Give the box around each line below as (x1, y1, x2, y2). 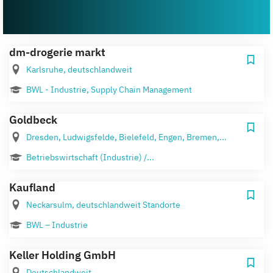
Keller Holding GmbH (9, 247, 116, 262)
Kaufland (9, 180, 55, 194)
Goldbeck (9, 112, 57, 127)
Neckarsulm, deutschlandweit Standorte (26, 199, 180, 210)
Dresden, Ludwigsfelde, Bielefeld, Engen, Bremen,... (26, 131, 227, 143)
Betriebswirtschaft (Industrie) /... (26, 151, 154, 163)
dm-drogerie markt (9, 44, 105, 59)
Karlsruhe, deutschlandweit (26, 63, 132, 75)
